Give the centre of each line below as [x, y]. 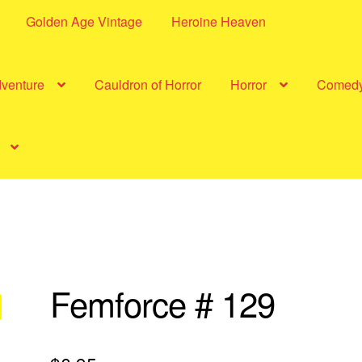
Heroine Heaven [219, 21]
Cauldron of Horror [148, 84]
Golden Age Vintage [84, 21]
